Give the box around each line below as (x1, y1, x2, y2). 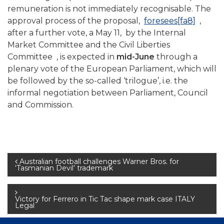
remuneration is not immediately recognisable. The (7, 4, 211, 14)
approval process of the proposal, (7, 16, 144, 26)
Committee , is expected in (7, 52, 116, 62)
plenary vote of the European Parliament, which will (7, 64, 216, 74)
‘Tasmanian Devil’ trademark (15, 163, 113, 173)
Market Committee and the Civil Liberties (7, 40, 170, 50)
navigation (7, 177, 88, 196)
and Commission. (7, 100, 73, 110)
